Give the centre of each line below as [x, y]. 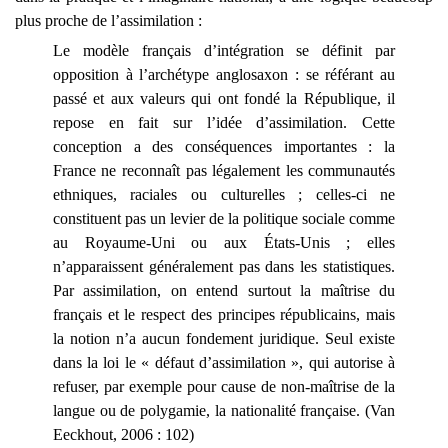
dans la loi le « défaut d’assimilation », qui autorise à [224, 363]
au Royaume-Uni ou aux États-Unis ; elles [224, 243]
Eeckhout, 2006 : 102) [123, 435]
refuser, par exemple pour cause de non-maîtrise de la [224, 387]
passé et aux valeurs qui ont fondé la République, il [224, 99]
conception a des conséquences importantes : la [224, 147]
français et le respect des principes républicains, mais [224, 315]
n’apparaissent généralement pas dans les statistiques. [224, 267]
